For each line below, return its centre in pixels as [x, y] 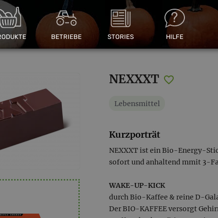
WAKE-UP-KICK [137, 185]
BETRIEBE [66, 36]
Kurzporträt [135, 135]
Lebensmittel [137, 103]
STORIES [121, 36]
